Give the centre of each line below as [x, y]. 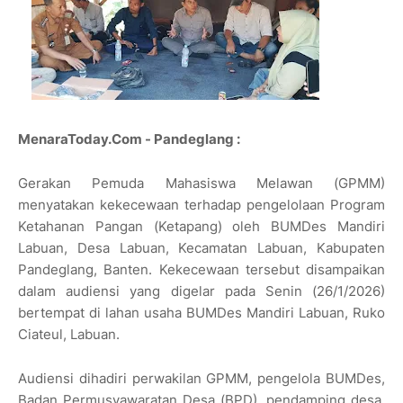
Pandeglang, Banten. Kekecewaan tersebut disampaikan [201, 270]
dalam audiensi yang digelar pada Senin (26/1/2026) [201, 291]
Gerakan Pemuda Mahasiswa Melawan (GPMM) [201, 184]
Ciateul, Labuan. [69, 335]
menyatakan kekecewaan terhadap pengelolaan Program [201, 205]
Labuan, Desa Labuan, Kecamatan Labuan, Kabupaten [201, 248]
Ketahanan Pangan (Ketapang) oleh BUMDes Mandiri [201, 227]
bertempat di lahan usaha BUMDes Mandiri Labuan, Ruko [201, 313]
